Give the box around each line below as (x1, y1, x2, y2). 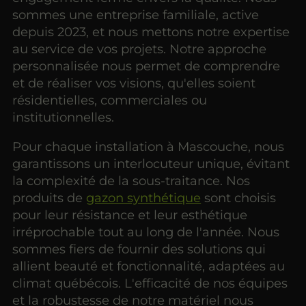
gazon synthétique (86, 189, 201, 206)
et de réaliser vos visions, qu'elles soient (12, 74, 256, 91)
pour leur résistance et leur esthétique (12, 206, 248, 223)
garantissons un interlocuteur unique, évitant (12, 155, 290, 171)
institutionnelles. (12, 109, 115, 125)
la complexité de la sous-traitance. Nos (12, 172, 251, 189)
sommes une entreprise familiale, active (12, 6, 260, 23)
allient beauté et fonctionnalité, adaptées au (12, 258, 286, 274)
